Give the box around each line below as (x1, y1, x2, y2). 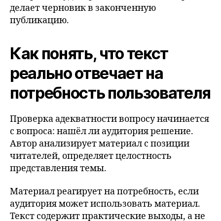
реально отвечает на (10, 63, 163, 83)
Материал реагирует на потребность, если (10, 186, 199, 197)
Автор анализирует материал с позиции (10, 138, 189, 149)
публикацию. (10, 14, 69, 26)
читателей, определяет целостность (10, 150, 172, 162)
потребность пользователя (10, 83, 211, 103)
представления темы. (10, 162, 107, 174)
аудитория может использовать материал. (10, 198, 200, 210)
